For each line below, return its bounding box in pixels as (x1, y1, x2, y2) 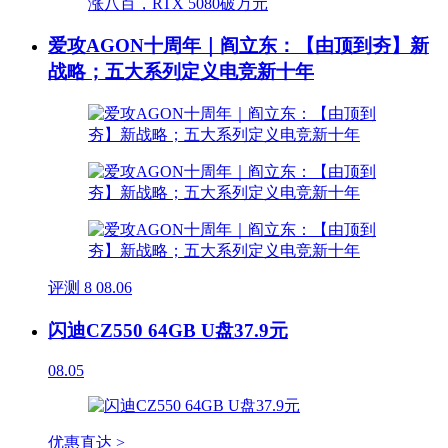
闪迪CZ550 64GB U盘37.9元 (48, 319, 288, 341)
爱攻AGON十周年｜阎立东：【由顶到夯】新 (48, 35, 429, 57)
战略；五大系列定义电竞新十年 (48, 61, 314, 83)
